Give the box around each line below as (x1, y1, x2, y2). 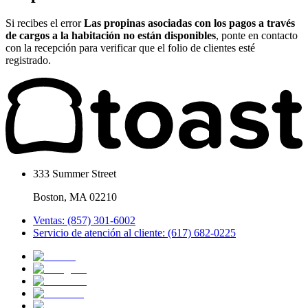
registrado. (5, 54, 51, 67)
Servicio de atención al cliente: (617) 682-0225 (33, 227, 236, 239)
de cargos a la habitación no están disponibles (5, 30, 216, 42)
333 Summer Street (33, 168, 116, 180)
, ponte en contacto (216, 30, 298, 42)
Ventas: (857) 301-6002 (33, 214, 135, 227)
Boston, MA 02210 (33, 191, 117, 203)
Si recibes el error (5, 17, 84, 30)
